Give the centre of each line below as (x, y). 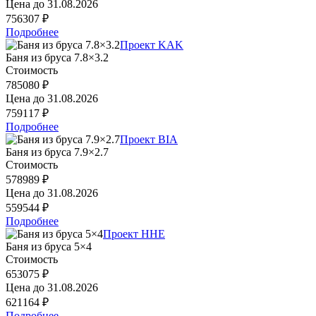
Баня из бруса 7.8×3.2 (57, 57)
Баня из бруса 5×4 (49, 246)
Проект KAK (152, 44)
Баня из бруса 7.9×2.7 (57, 152)
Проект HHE (134, 233)
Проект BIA (149, 139)
